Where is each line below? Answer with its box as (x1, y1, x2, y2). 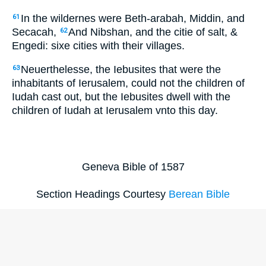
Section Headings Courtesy (36, 188, 169, 201)
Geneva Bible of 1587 (81, 161, 185, 173)
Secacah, (12, 26, 59, 38)
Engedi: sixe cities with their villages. (12, 39, 185, 52)
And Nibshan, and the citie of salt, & (68, 26, 237, 38)
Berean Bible (169, 188, 230, 201)
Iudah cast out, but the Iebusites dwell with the (12, 91, 230, 103)
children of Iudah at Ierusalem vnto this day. (12, 104, 218, 117)
